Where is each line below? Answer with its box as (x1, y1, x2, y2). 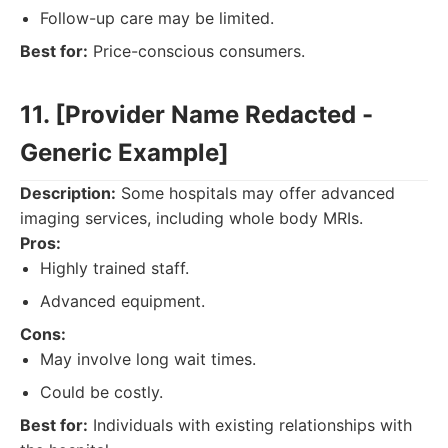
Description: (20, 183, 116, 203)
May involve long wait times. (40, 349, 256, 369)
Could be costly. (40, 382, 163, 402)
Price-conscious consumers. (88, 41, 305, 61)
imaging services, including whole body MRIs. (20, 208, 363, 228)
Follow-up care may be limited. (40, 8, 274, 28)
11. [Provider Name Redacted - (20, 100, 373, 129)
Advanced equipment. (40, 291, 205, 311)
